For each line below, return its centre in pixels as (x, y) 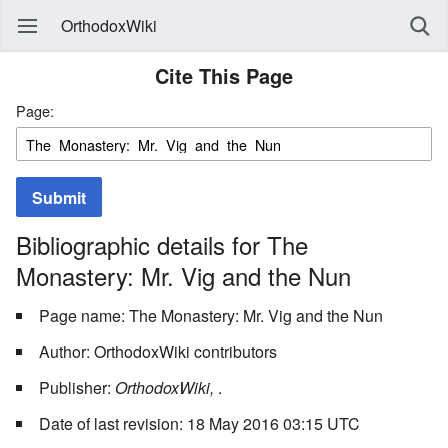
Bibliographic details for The (162, 244)
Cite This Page (224, 75)
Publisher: (77, 387)
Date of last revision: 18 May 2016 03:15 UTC (199, 423)
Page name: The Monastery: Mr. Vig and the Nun (211, 315)
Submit (59, 198)
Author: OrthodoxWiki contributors (158, 351)
